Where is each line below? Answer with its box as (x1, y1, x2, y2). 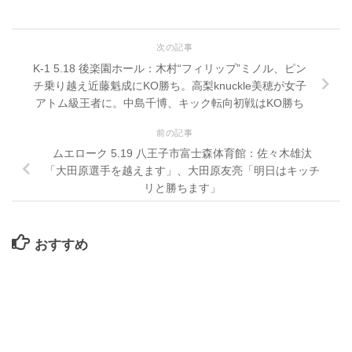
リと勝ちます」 (144, 181, 221, 195)
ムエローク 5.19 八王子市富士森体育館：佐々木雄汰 (53, 147, 312, 160)
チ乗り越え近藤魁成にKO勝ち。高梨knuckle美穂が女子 (33, 79, 306, 92)
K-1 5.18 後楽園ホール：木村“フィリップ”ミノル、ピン (33, 61, 306, 75)
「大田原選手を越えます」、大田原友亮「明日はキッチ (45, 164, 320, 178)
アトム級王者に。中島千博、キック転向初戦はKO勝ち (35, 96, 304, 109)
